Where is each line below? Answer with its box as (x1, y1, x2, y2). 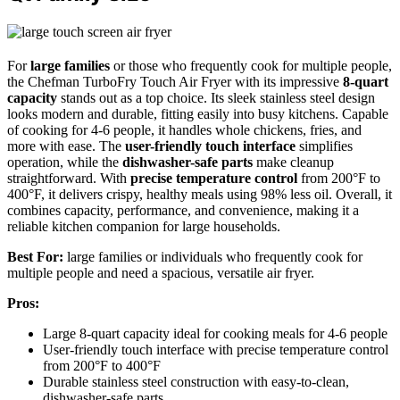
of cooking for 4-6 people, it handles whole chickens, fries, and (7, 122, 362, 138)
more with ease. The (7, 138, 125, 154)
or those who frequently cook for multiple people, (110, 58, 392, 74)
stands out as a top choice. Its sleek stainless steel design (57, 90, 375, 106)
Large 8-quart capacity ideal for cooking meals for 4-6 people (43, 326, 387, 342)
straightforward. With (7, 171, 130, 187)
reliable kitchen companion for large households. (7, 219, 280, 235)
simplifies (296, 138, 353, 154)
